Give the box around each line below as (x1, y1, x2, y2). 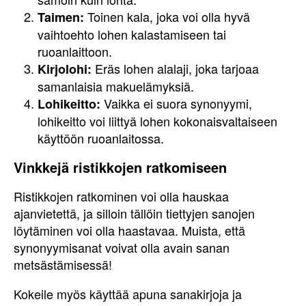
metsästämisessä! (14, 255, 112, 273)
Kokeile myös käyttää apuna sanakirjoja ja (14, 285, 242, 303)
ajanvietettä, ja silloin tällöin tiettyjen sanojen (14, 204, 255, 222)
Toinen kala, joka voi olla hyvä (84, 8, 250, 25)
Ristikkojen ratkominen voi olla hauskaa (14, 187, 229, 205)
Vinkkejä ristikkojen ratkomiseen (14, 157, 227, 177)
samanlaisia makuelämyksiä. (38, 77, 194, 95)
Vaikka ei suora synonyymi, (100, 94, 252, 112)
